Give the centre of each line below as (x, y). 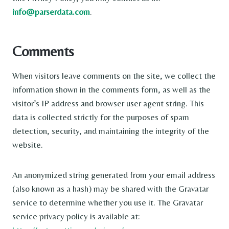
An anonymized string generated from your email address (114, 175)
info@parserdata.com (51, 12)
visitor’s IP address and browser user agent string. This (108, 103)
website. (28, 144)
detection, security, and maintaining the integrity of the (111, 131)
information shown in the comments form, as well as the (111, 89)
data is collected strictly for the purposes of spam (101, 117)
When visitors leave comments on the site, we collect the (114, 75)
